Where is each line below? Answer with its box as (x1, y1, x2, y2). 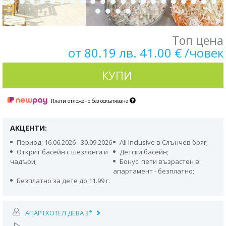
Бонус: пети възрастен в (120, 157, 199, 166)
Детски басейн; (120, 147, 168, 157)
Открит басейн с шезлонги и (17, 147, 108, 157)
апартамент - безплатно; (113, 166, 194, 176)
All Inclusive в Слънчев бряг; (120, 138, 208, 147)
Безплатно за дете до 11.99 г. (17, 176, 110, 186)
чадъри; (10, 157, 37, 166)
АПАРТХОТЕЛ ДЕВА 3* (25, 208, 92, 218)
